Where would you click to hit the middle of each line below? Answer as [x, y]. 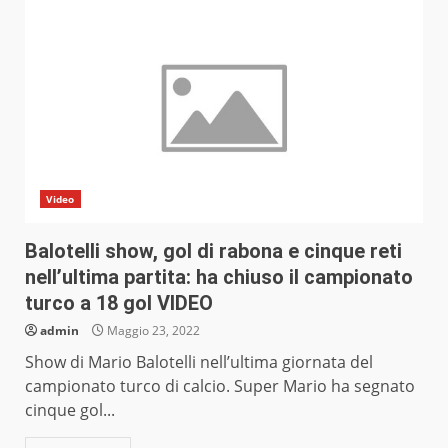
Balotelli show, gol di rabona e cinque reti [213, 251]
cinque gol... [70, 410]
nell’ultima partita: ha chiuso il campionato [219, 277]
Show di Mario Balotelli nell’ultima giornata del [199, 362]
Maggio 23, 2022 [152, 331]
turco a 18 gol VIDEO [119, 303]
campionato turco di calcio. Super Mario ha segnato [220, 386]
